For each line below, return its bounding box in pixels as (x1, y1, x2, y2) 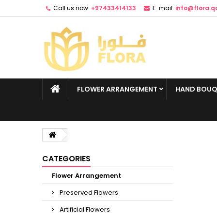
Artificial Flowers (58, 205, 110, 214)
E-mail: (153, 4, 174, 12)
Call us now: (53, 4, 90, 12)
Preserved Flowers (58, 188, 118, 197)
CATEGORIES (42, 153, 91, 164)
